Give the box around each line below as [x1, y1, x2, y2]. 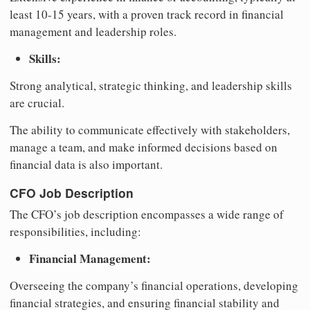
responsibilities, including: [10, 224, 141, 240]
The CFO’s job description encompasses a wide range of [10, 206, 284, 223]
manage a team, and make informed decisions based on [10, 139, 277, 156]
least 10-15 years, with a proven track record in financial [10, 6, 284, 23]
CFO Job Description [10, 183, 134, 201]
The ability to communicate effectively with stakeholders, [10, 122, 290, 138]
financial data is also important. [10, 156, 163, 173]
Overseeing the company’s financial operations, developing [10, 277, 298, 294]
